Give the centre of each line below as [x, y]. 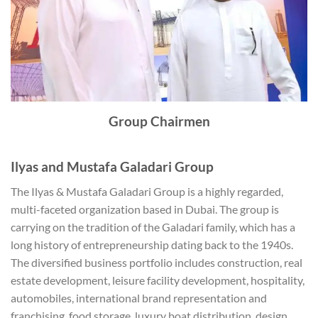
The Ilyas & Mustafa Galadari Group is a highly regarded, [147, 191]
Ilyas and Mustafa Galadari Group [112, 167]
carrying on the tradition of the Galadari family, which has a [153, 226]
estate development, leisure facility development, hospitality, [158, 280]
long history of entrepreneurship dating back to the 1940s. [152, 244]
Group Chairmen [159, 121]
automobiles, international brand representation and [139, 297]
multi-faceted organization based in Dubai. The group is [145, 209]
